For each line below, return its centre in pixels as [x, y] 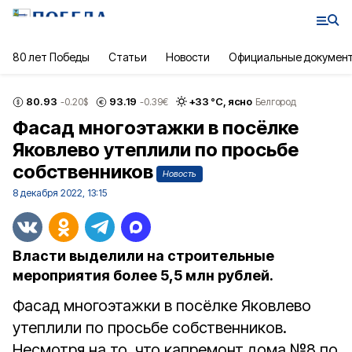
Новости [187, 57]
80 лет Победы [51, 57]
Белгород [275, 101]
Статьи [128, 57]
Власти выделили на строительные [143, 256]
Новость [180, 174]
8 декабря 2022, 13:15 [60, 193]
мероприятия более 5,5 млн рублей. [143, 275]
